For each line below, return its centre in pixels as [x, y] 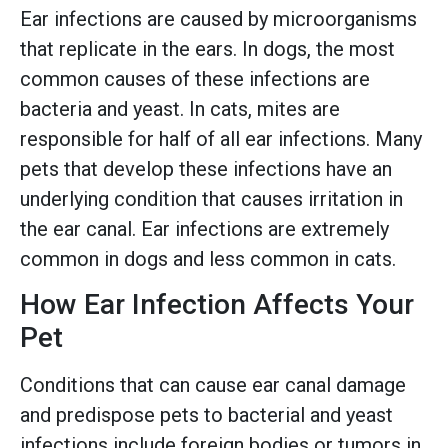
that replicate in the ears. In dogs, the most [207, 49]
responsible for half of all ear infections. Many [221, 139]
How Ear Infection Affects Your [217, 305]
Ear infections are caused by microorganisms [218, 19]
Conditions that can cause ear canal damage [213, 385]
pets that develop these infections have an [206, 169]
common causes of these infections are [195, 79]
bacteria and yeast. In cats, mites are [180, 109]
